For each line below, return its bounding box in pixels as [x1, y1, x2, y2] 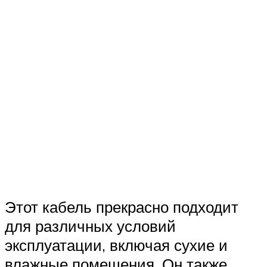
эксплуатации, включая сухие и [5, 235, 228, 255]
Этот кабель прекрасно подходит [5, 197, 238, 217]
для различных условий [5, 216, 176, 236]
